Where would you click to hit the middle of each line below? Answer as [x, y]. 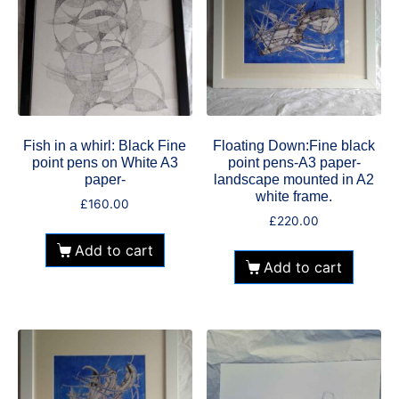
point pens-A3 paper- [294, 163]
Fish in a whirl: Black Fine [105, 146]
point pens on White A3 [105, 163]
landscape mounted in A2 [294, 180]
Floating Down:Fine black [294, 146]
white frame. [294, 197]
